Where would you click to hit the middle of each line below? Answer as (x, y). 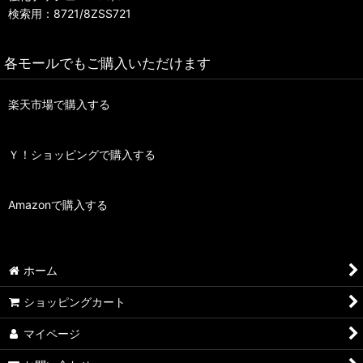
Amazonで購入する (58, 205)
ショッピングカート (75, 302)
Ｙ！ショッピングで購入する (82, 155)
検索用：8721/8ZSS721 (70, 14)
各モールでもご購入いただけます (107, 63)
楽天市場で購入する (59, 105)
